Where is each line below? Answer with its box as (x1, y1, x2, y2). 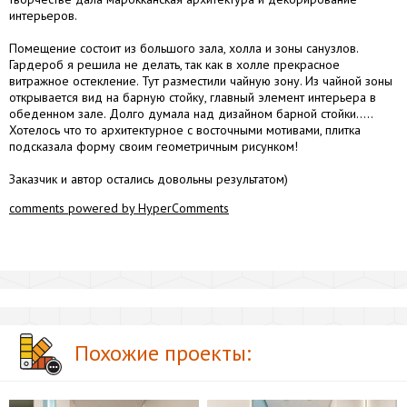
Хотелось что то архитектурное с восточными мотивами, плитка (9, 121, 361, 138)
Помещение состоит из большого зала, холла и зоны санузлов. (9, 39, 358, 56)
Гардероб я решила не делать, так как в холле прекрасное (9, 55, 340, 73)
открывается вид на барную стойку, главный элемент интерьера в (9, 88, 376, 105)
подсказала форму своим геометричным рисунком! (9, 137, 298, 154)
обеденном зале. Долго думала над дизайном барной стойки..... (9, 104, 372, 122)
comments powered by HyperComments (9, 199, 229, 216)
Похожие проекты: (74, 338, 251, 367)
